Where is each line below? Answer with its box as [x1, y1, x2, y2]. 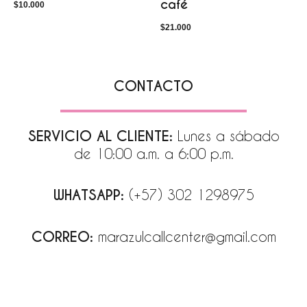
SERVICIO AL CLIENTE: [27, 127, 177, 145]
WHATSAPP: [53, 186, 129, 204]
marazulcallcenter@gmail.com [93, 228, 276, 245]
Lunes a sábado [177, 127, 280, 144]
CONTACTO [114, 77, 193, 95]
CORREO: [31, 228, 93, 246]
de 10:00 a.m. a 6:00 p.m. [73, 145, 234, 162]
